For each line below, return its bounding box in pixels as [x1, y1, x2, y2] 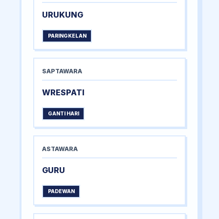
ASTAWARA [42, 145, 78, 153]
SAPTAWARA [42, 67, 82, 75]
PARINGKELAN [47, 33, 87, 40]
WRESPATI [42, 88, 85, 98]
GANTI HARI [47, 110, 79, 117]
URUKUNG [42, 10, 83, 20]
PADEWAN [47, 188, 75, 195]
